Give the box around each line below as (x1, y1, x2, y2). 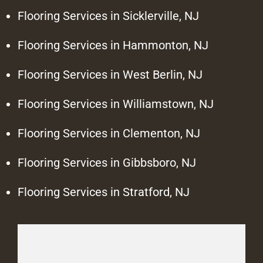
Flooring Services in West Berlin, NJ (18, 68, 203, 82)
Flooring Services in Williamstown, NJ (18, 97, 214, 112)
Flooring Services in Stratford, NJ (18, 185, 190, 200)
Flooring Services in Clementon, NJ (18, 126, 200, 141)
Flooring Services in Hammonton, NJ (18, 38, 208, 53)
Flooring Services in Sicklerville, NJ (18, 9, 199, 23)
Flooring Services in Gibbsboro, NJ (18, 156, 196, 170)
